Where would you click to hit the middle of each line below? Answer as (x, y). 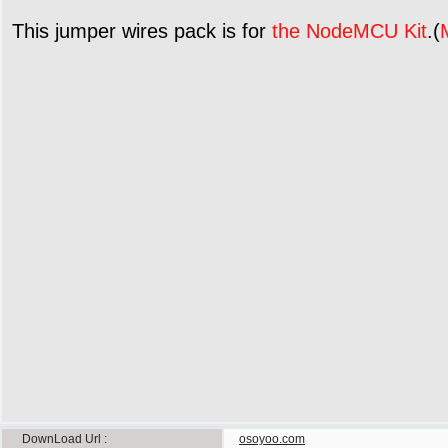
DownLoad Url (63, 438)
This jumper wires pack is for (142, 30)
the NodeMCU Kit (349, 30)
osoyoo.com (272, 438)
